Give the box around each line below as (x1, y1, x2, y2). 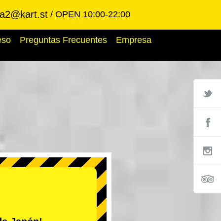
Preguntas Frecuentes (20, 35, 107, 45)
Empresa (116, 35, 151, 45)
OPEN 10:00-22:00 (55, 9, 130, 19)
